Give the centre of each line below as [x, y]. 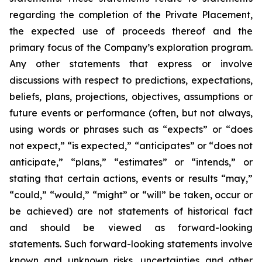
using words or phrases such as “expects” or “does [131, 129]
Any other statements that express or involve [131, 64]
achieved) [49, 211]
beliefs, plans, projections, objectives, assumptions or [131, 96]
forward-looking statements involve [171, 244]
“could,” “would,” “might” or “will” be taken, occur [125, 195]
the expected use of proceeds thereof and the [131, 31]
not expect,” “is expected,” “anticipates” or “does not [131, 146]
